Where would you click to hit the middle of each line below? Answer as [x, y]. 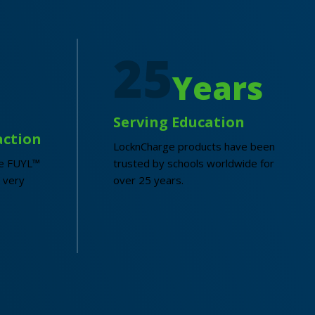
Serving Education [179, 122]
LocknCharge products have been [194, 147]
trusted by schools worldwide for [194, 163]
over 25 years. [148, 180]
